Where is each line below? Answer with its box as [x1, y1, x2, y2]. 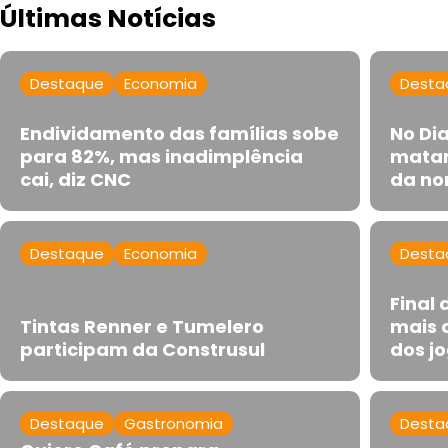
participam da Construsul [20, 337, 265, 363]
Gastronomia [124, 413, 223, 435]
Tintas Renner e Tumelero [20, 314, 264, 340]
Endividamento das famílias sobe [20, 121, 339, 147]
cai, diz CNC [20, 167, 131, 193]
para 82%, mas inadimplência [20, 144, 303, 170]
